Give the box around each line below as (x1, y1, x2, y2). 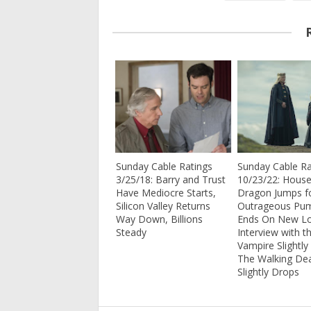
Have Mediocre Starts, (116, 186, 216, 200)
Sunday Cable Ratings (116, 160, 212, 174)
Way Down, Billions (116, 212, 203, 226)
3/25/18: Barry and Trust (116, 173, 226, 187)
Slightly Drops (237, 265, 300, 279)
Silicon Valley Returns (116, 199, 210, 213)
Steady (116, 226, 146, 239)
